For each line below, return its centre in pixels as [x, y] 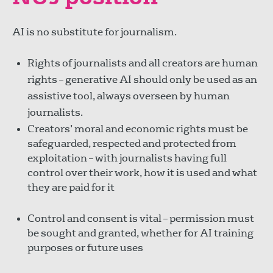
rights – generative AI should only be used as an [142, 79]
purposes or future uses [85, 247]
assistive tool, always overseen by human [129, 96]
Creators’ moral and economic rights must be [138, 129]
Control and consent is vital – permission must [141, 218]
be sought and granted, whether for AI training [140, 233]
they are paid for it [71, 187]
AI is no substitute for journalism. [94, 32]
